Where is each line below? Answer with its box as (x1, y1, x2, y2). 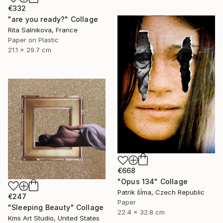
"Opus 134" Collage (117, 177, 188, 186)
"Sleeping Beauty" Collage (8, 203, 104, 212)
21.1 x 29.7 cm (8, 45, 51, 54)
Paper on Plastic (8, 35, 59, 44)
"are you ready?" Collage (8, 14, 98, 23)
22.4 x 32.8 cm (117, 208, 165, 217)
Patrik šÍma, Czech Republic (117, 188, 205, 197)
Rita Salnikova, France (8, 25, 78, 34)
